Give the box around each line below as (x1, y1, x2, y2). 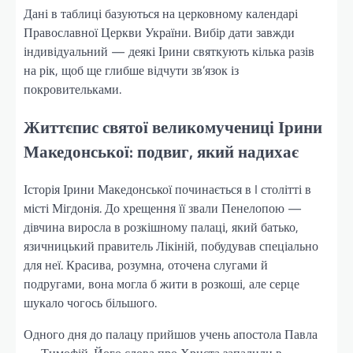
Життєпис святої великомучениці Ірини (24, 113, 322, 139)
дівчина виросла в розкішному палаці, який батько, (24, 217, 299, 237)
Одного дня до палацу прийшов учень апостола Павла (24, 325, 318, 344)
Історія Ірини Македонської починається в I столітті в (24, 180, 311, 199)
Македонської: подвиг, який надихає (24, 138, 299, 164)
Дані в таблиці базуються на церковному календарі (24, 3, 298, 23)
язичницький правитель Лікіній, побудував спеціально (24, 236, 318, 256)
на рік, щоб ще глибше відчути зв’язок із (24, 60, 239, 80)
